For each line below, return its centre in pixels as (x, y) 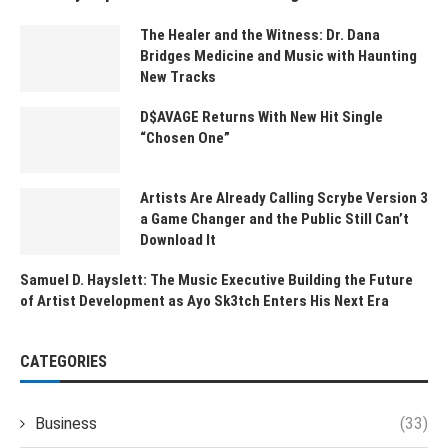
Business (66, 423)
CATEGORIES (63, 361)
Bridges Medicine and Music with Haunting (278, 56)
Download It (178, 240)
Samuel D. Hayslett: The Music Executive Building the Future (216, 279)
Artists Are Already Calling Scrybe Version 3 (284, 198)
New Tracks (178, 77)
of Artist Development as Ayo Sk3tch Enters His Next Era (204, 300)
